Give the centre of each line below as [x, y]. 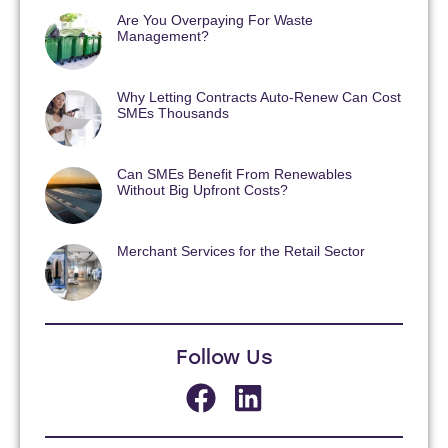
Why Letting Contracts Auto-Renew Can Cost [259, 98]
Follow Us [224, 357]
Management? [163, 37]
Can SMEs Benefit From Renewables [234, 175]
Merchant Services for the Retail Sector [241, 252]
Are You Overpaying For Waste [215, 21]
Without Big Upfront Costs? [202, 191]
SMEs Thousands [173, 114]
